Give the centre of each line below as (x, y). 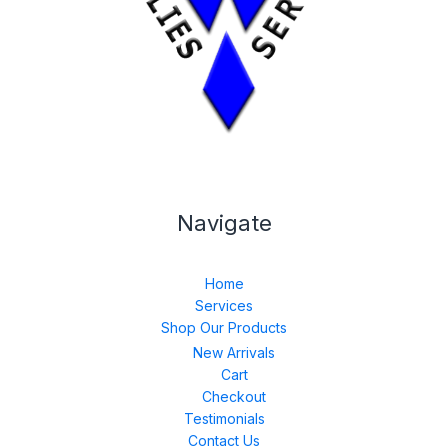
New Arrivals (234, 353)
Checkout (234, 397)
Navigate (224, 222)
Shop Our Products (224, 327)
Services (224, 305)
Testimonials (224, 419)
